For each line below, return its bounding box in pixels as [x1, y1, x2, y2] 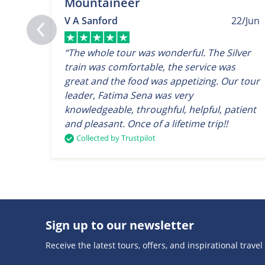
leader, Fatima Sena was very [64, 88, 193, 102]
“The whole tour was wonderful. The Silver [64, 46, 251, 59]
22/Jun [231, 14, 260, 27]
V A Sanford [64, 14, 118, 27]
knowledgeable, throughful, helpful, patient [64, 102, 256, 116]
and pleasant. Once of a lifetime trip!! [64, 117, 228, 130]
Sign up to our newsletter [46, 216, 194, 233]
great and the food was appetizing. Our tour [64, 74, 260, 88]
